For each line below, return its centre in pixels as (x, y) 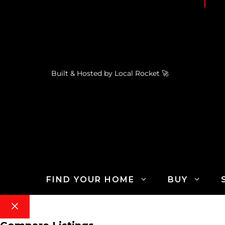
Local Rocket (138, 73)
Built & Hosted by (83, 73)
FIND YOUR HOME (90, 179)
